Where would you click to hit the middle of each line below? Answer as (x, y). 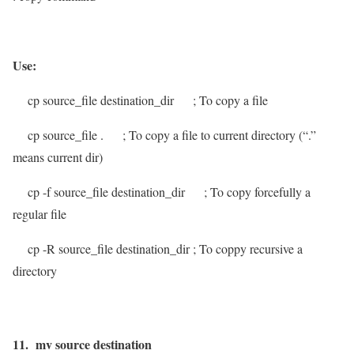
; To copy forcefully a (257, 191)
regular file (40, 213)
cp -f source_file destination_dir (102, 191)
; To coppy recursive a (248, 248)
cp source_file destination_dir (97, 100)
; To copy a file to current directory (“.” (219, 134)
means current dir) (58, 156)
